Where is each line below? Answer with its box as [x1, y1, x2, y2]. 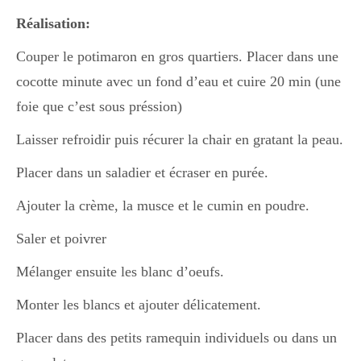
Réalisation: [16, 15, 90, 31]
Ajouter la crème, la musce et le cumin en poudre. [16, 197, 309, 214]
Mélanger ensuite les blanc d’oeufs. [16, 263, 224, 280]
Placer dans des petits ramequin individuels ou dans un [16, 330, 337, 346]
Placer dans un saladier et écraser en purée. [16, 164, 268, 180]
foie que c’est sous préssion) [16, 98, 182, 114]
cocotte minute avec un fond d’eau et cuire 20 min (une [16, 73, 341, 89]
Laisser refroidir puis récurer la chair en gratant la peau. [16, 131, 343, 147]
